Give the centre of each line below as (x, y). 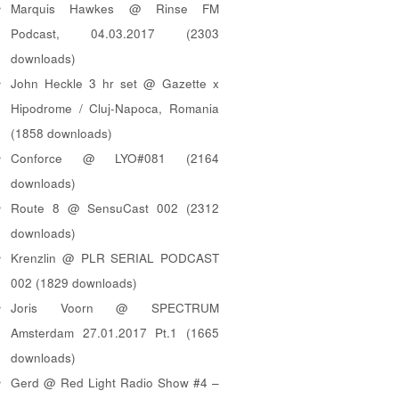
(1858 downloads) (61, 133)
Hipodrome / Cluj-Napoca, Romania (115, 108)
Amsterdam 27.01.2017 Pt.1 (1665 (115, 332)
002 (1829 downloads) (74, 282)
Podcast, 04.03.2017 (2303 (115, 33)
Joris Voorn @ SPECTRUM (115, 307)
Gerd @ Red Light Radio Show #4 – (115, 382)
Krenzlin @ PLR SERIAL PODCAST (115, 257)
